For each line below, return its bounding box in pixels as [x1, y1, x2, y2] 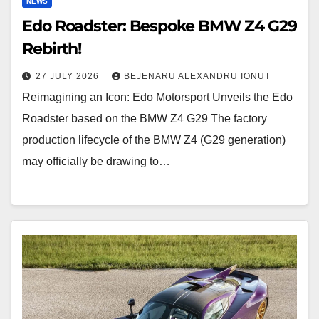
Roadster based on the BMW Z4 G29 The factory [22, 113, 267, 125]
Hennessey [21, 238, 79, 251]
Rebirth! [22, 39, 82, 59]
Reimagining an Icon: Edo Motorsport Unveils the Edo [22, 91, 293, 104]
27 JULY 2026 [36, 71, 102, 82]
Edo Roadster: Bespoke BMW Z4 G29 [22, 16, 297, 36]
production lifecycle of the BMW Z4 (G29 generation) [22, 134, 286, 147]
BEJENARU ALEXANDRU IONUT [124, 71, 271, 82]
